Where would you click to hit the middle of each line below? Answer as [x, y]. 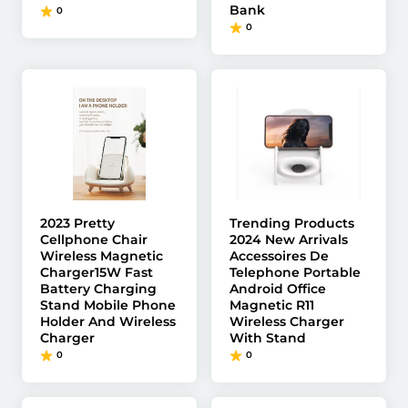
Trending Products [292, 223]
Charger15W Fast [97, 272]
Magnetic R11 [272, 305]
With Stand [268, 338]
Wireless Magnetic [102, 256]
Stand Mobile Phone [108, 305]
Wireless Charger [287, 321]
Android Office [278, 289]
